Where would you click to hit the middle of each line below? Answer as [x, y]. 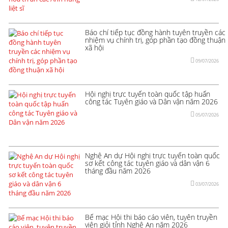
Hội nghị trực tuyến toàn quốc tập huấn [148, 94]
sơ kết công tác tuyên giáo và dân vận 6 [147, 163]
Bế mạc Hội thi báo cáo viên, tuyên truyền [151, 217]
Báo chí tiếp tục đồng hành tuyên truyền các [155, 32]
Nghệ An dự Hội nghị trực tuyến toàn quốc [152, 155]
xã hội [94, 47]
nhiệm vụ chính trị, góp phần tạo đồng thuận [155, 40]
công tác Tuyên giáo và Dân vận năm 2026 [151, 101]
